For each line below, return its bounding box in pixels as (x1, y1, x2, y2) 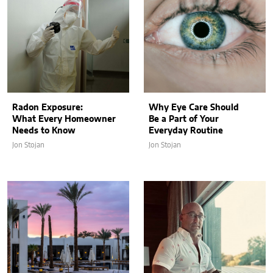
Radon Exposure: (12, 103, 83, 112)
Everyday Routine (149, 126, 223, 135)
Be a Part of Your (149, 115, 219, 124)
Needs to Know (12, 126, 76, 135)
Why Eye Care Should (149, 103, 239, 112)
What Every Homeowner (12, 115, 116, 124)
